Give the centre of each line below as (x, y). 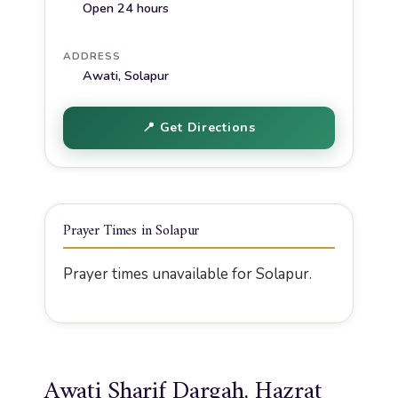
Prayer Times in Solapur (131, 231)
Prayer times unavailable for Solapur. (187, 274)
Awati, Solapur (125, 76)
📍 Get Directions (199, 127)
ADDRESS (92, 56)
